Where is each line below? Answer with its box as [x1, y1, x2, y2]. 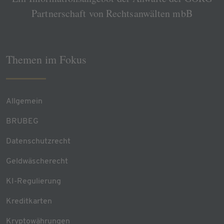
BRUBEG [6, 117, 38, 125]
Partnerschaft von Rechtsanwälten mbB [31, 6, 192, 20]
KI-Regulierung [6, 177, 61, 185]
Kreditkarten [6, 197, 52, 205]
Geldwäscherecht [6, 157, 68, 165]
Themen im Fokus [6, 52, 86, 66]
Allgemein [6, 97, 42, 105]
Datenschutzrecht [6, 137, 70, 145]
